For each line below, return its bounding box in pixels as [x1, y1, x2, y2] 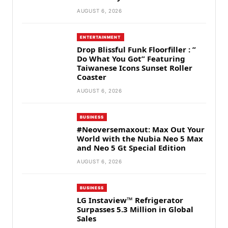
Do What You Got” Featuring [77, 53, 185, 64]
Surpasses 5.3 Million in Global [77, 204, 193, 215]
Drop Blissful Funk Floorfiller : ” [77, 44, 196, 55]
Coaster [77, 72, 106, 82]
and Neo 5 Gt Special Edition [77, 142, 186, 153]
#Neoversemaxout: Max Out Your [77, 124, 205, 135]
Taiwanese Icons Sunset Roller [77, 63, 192, 73]
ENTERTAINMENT [80, 35, 121, 40]
